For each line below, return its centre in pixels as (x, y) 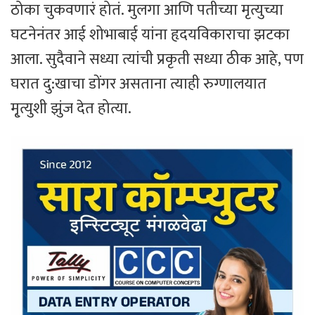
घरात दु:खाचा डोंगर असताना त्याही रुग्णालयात (139, 84)
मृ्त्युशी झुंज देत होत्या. (71, 108)
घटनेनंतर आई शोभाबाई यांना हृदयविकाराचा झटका (150, 34)
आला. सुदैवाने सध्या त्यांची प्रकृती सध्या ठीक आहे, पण (157, 59)
